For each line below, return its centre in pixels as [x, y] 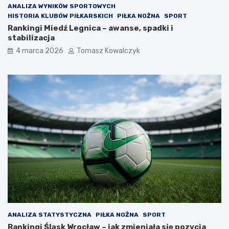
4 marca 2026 [40, 51]
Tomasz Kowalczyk [108, 51]
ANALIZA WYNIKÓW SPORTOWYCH [62, 6]
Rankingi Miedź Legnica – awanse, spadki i [90, 28]
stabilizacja [31, 38]
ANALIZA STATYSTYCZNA [50, 214]
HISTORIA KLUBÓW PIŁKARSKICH [60, 16]
